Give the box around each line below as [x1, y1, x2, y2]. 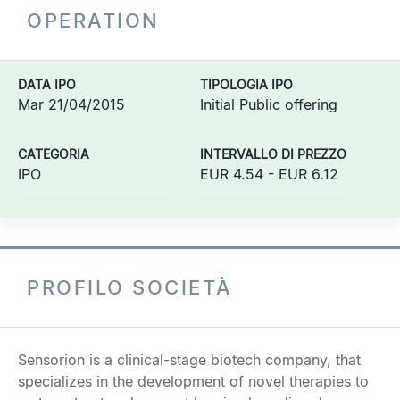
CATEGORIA [18, 146, 89, 162]
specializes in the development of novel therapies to [18, 372, 369, 390]
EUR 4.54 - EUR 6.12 [200, 165, 338, 183]
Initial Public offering [200, 96, 337, 113]
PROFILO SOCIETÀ [27, 276, 233, 299]
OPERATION [27, 9, 160, 32]
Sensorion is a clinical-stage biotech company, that [18, 351, 361, 369]
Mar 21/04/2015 [18, 96, 125, 113]
